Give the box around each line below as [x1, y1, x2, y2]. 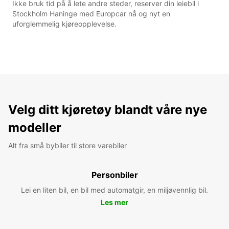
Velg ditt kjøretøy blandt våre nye [8, 102, 207, 117]
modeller [8, 120, 61, 135]
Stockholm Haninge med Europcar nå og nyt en [12, 9, 170, 18]
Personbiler [91, 169, 138, 180]
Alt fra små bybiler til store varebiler [8, 141, 127, 150]
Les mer [101, 197, 128, 207]
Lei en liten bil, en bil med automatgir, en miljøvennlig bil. [21, 185, 208, 194]
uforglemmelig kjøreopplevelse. [12, 19, 117, 28]
